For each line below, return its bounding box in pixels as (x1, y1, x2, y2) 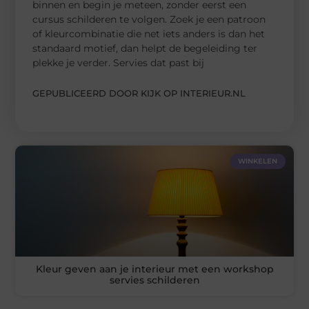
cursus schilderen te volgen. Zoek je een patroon (32, 12, 266, 26)
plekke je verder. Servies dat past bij (32, 56, 205, 69)
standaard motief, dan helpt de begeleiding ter (32, 41, 258, 54)
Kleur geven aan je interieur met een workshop (35, 263, 274, 276)
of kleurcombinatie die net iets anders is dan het (32, 27, 266, 40)
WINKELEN (237, 156, 277, 166)
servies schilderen (109, 274, 200, 287)
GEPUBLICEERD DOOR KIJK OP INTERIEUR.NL (32, 87, 246, 99)
